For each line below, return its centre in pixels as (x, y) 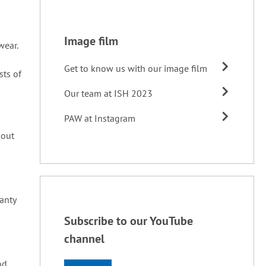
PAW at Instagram (99, 118)
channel (84, 239)
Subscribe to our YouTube (128, 221)
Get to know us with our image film (135, 68)
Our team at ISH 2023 (108, 93)
